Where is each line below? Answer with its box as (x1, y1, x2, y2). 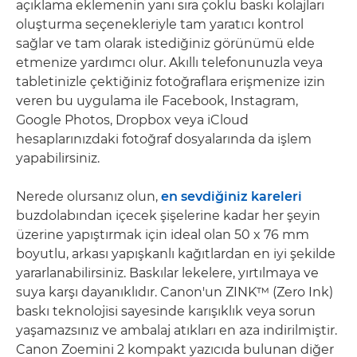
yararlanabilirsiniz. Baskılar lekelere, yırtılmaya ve (16, 265, 319, 280)
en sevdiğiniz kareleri (161, 188, 302, 204)
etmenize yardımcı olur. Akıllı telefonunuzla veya (16, 54, 323, 70)
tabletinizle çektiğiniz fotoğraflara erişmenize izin (16, 73, 325, 89)
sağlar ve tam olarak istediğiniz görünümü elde (16, 35, 315, 51)
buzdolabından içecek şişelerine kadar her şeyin (16, 207, 320, 223)
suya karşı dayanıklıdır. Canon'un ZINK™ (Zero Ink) (16, 284, 333, 300)
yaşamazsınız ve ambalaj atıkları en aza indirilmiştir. (16, 322, 337, 338)
